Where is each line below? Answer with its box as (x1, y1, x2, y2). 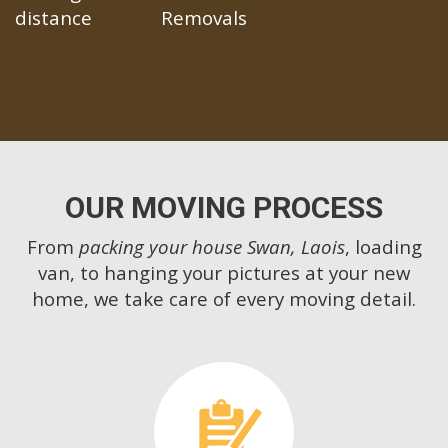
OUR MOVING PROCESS (65, 190, 383, 226)
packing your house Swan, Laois (78, 234, 345, 260)
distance (15, 5, 92, 31)
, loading (344, 234, 422, 260)
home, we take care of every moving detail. (32, 286, 416, 312)
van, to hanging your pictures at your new (38, 260, 410, 286)
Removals (160, 5, 247, 31)
